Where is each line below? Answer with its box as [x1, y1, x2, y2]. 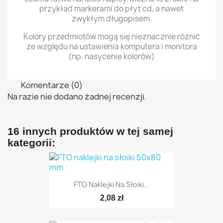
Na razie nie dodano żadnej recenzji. [7, 91, 146, 102]
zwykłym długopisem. [71, 13, 152, 24]
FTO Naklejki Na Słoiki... [73, 179, 150, 189]
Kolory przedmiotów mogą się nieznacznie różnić [23, 31, 200, 42]
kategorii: [7, 136, 55, 148]
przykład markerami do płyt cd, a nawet [39, 3, 184, 14]
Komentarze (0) [19, 79, 83, 90]
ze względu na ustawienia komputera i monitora [26, 41, 197, 52]
